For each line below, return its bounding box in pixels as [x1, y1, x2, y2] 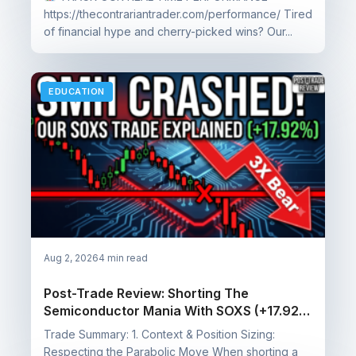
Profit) [44, 320, 83, 336]
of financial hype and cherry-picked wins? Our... [44, 24, 292, 38]
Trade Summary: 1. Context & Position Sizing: [44, 327, 275, 341]
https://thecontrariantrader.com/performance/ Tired [44, 6, 312, 21]
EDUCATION [48, 85, 105, 97]
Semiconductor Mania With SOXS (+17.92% [44, 303, 312, 319]
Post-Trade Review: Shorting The [44, 285, 250, 301]
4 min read [99, 252, 148, 264]
